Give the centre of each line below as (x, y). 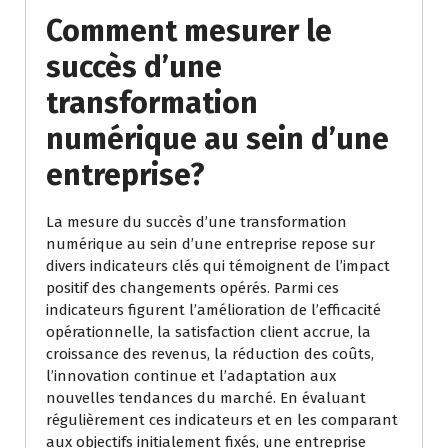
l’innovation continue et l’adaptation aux (191, 376)
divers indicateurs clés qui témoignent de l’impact (218, 266)
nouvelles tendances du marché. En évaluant (206, 398)
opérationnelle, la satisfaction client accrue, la (208, 332)
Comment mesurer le (189, 31)
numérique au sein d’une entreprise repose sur (210, 244)
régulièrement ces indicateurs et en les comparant (222, 420)
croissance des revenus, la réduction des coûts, (210, 354)
